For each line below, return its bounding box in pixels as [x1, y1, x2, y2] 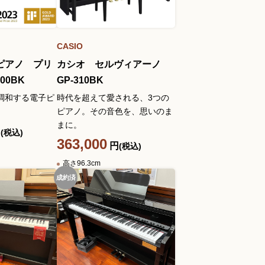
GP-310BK [57, 75, 104, 85]
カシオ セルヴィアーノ [57, 59, 170, 69]
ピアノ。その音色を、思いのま [57, 106, 173, 116]
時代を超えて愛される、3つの [57, 93, 169, 102]
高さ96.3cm [63, 159, 101, 167]
